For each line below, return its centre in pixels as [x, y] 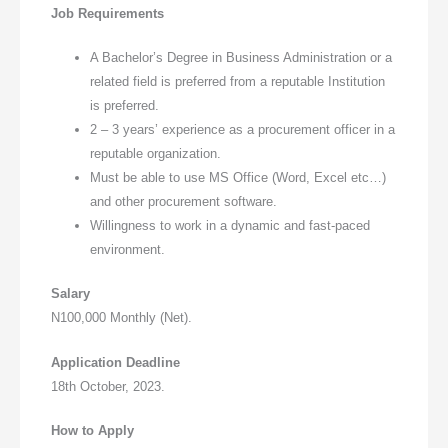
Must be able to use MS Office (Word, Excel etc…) [238, 178]
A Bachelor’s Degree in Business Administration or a [241, 58]
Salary [71, 293]
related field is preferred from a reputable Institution [238, 82]
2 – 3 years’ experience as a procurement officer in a [243, 130]
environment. [128, 250]
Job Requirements [108, 13]
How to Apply [93, 431]
